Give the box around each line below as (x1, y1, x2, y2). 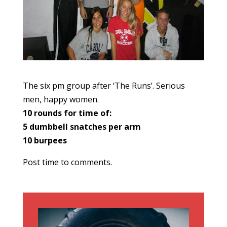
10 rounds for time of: (22, 107, 111, 119)
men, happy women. (22, 94, 99, 105)
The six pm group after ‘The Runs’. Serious (22, 80, 185, 91)
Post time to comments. (22, 157, 112, 168)
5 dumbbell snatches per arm (22, 121, 141, 132)
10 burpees (22, 135, 67, 146)
